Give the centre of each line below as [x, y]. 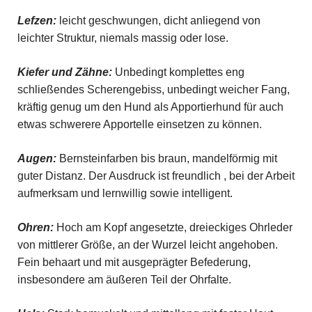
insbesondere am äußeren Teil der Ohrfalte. [124, 279]
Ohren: [35, 227]
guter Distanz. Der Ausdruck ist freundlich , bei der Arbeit [156, 175]
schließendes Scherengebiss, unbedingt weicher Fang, [153, 89]
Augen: [37, 158]
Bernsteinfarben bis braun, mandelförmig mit [166, 158]
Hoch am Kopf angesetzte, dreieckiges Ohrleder [173, 227]
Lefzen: [38, 20]
